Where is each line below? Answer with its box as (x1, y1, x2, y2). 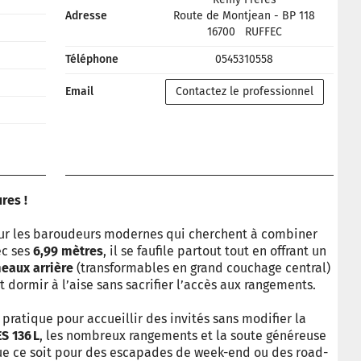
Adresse (65, 9, 107, 23)
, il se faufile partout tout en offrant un (103, 243, 326, 259)
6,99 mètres (33, 243, 103, 259)
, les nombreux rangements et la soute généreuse (39, 328, 326, 343)
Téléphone (65, 52, 118, 66)
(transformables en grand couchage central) (73, 260, 330, 276)
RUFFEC (244, 25, 282, 39)
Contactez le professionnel (175, 85, 313, 98)
